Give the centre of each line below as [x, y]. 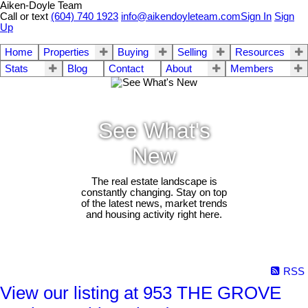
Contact [126, 69]
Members [252, 69]
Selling [192, 52]
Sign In [256, 16]
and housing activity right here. [154, 215]
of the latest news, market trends [154, 204]
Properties [67, 52]
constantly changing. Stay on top [154, 193]
